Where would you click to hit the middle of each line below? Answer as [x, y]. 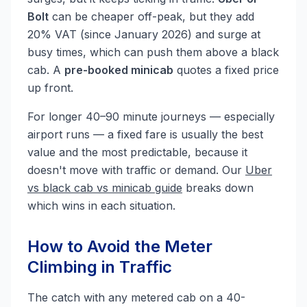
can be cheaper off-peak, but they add [151, 16]
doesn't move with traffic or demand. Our [136, 170]
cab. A [46, 70]
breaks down [218, 188]
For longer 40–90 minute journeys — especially [151, 116]
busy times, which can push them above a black [153, 52]
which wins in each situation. [101, 206]
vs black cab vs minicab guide [105, 188]
